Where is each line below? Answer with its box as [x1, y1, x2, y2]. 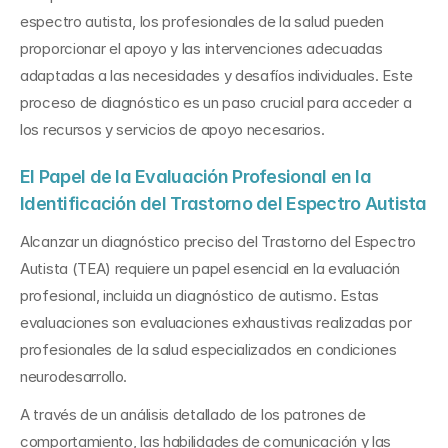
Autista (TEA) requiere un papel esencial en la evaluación [20, 259, 400, 278]
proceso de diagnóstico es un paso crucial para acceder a [20, 93, 412, 112]
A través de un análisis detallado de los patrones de [20, 405, 366, 424]
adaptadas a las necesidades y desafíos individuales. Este [20, 66, 413, 85]
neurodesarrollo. [20, 367, 131, 386]
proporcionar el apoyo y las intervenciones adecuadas [20, 39, 383, 58]
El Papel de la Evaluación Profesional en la [20, 166, 372, 187]
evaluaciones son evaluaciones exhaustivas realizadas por [20, 313, 412, 332]
